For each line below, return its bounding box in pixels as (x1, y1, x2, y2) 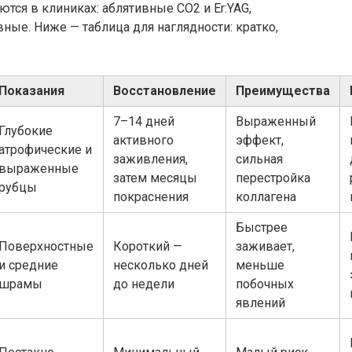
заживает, (236, 238, 295, 254)
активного (113, 132, 174, 148)
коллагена (236, 189, 296, 204)
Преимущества (236, 82, 330, 98)
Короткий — (113, 238, 182, 254)
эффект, (236, 132, 284, 148)
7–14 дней (113, 113, 174, 129)
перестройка (236, 170, 310, 185)
